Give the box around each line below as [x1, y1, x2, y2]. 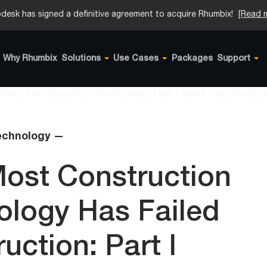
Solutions [61, 55, 101, 63]
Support [216, 55, 250, 63]
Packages [171, 55, 213, 63]
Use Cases [113, 55, 159, 63]
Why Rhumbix [2, 55, 57, 63]
